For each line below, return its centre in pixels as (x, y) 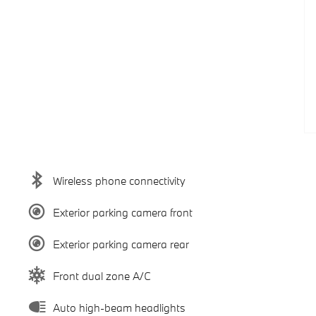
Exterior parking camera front (122, 212)
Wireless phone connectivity (119, 180)
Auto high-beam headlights (119, 307)
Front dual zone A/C (102, 275)
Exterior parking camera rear (121, 244)
